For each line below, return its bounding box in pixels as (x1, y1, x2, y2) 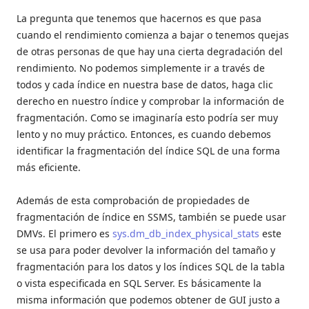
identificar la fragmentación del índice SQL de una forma (17, 143, 280, 157)
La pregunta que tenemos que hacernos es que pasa (17, 11, 261, 25)
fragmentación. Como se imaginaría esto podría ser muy (17, 110, 278, 124)
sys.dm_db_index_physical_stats (112, 226, 259, 240)
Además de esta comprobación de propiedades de (17, 193, 250, 207)
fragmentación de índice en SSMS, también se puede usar (17, 210, 286, 223)
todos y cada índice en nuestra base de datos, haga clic (17, 77, 273, 91)
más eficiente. (17, 160, 81, 174)
